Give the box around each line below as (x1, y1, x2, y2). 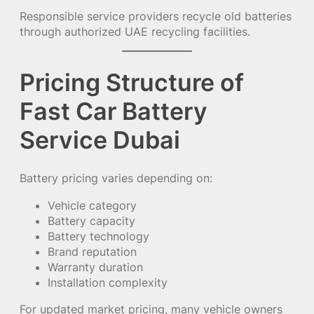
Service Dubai (20, 125, 180, 155)
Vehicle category (48, 198, 137, 212)
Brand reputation (48, 244, 137, 259)
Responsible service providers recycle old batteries (20, 8, 292, 23)
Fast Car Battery (20, 97, 207, 126)
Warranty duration (48, 259, 143, 274)
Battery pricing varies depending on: (20, 171, 212, 186)
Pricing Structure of (20, 68, 244, 97)
